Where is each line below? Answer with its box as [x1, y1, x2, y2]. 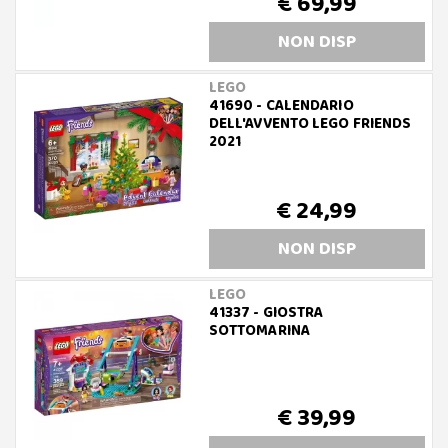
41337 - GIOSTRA [208, 301, 324, 325]
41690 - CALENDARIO [208, 94, 354, 118]
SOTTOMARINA [208, 319, 310, 343]
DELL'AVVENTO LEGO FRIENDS [208, 112, 412, 136]
